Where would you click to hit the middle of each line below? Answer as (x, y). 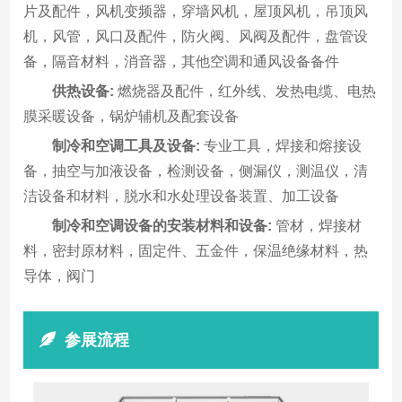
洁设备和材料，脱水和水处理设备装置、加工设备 (182, 196)
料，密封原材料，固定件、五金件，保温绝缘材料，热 (196, 250)
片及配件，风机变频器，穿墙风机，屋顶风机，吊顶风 (196, 11)
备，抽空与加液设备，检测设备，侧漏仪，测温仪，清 (196, 170)
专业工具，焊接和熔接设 (281, 145)
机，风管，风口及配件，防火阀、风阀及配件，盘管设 (196, 36)
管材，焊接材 (317, 225)
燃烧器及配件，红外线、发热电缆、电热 (245, 91)
